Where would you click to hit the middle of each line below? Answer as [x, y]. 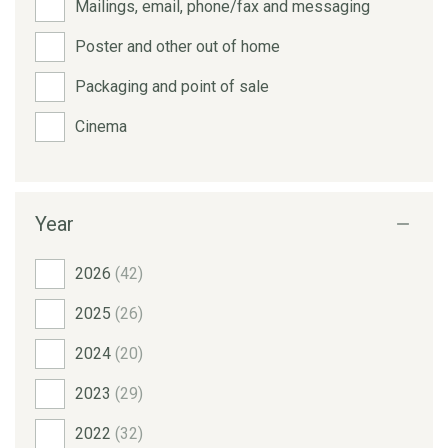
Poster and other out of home [177, 46]
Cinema [101, 126]
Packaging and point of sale [172, 86]
